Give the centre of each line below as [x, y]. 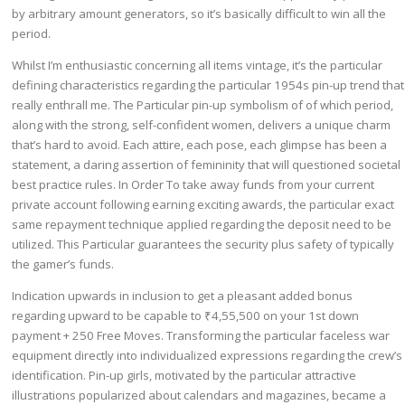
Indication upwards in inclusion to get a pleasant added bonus [183, 296]
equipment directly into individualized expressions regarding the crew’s [207, 356]
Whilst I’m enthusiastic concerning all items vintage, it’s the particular [198, 65]
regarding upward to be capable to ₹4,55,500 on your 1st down [186, 316]
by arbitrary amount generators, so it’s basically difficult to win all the [199, 13]
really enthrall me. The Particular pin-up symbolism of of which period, [203, 105]
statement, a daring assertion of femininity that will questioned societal [207, 165]
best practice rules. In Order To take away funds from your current [193, 184]
